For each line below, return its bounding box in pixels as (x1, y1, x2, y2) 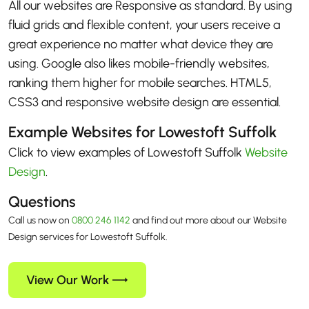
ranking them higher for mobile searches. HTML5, (8, 75, 272, 91)
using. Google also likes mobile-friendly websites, (8, 56, 270, 72)
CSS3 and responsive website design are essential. (8, 94, 281, 110)
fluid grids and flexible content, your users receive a (8, 17, 280, 33)
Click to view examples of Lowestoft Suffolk (8, 145, 245, 161)
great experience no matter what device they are (8, 37, 273, 52)
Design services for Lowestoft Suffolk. (8, 231, 168, 243)
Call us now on (8, 215, 72, 227)
